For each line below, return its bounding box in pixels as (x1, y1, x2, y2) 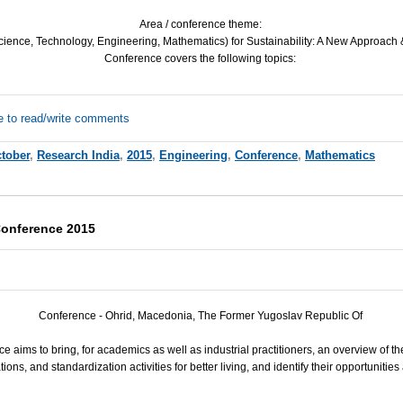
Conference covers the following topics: (104, 51, 297, 65)
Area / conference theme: (139, 17, 262, 31)
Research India (36, 148, 120, 162)
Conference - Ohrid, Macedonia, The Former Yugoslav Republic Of (38, 309, 363, 322)
